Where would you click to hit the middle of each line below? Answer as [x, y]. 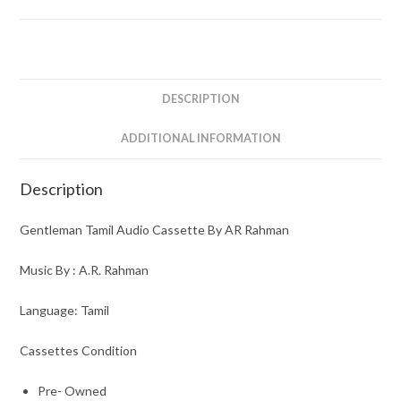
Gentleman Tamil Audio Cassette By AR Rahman [155, 229]
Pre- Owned [73, 390]
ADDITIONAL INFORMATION [200, 138]
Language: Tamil [65, 310]
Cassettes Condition [79, 350]
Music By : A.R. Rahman [85, 269]
